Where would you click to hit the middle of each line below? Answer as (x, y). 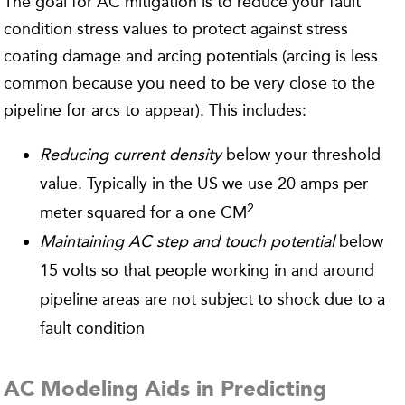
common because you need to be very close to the (190, 83)
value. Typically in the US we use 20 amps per (204, 184)
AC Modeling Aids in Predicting (165, 391)
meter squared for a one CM (144, 212)
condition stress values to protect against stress (176, 29)
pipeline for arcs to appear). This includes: (155, 110)
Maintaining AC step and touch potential (188, 241)
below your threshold (301, 155)
